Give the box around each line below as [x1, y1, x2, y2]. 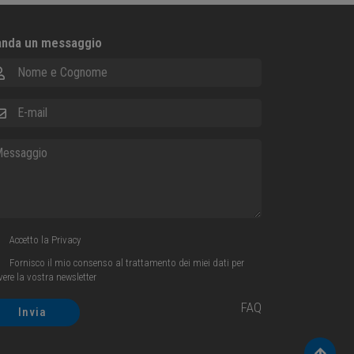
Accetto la [7, 233, 51, 246]
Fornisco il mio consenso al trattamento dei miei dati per [7, 256, 244, 269]
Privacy [51, 233, 81, 246]
